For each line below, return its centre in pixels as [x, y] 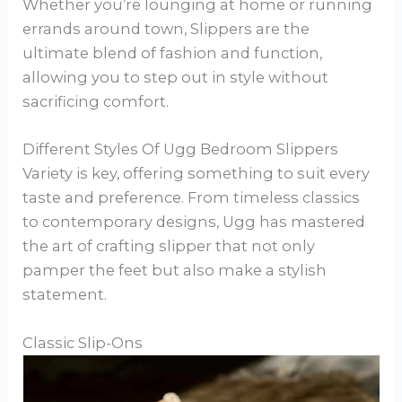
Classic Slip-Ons [83, 342]
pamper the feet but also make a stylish [175, 271]
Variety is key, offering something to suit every [197, 174]
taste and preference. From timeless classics [192, 198]
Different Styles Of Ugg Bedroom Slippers [181, 149]
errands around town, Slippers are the [166, 29]
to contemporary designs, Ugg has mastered [194, 222]
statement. [65, 295]
